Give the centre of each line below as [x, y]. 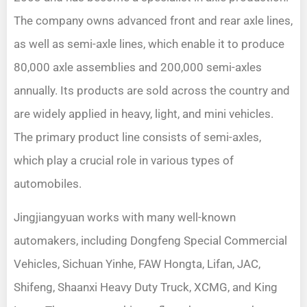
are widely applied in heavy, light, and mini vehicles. [144, 114]
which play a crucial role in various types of [124, 161]
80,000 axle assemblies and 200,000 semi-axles [138, 67]
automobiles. [48, 184]
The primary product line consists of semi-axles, [137, 137]
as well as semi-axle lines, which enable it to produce [149, 44]
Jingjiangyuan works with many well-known [125, 217]
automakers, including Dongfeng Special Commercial [150, 240]
